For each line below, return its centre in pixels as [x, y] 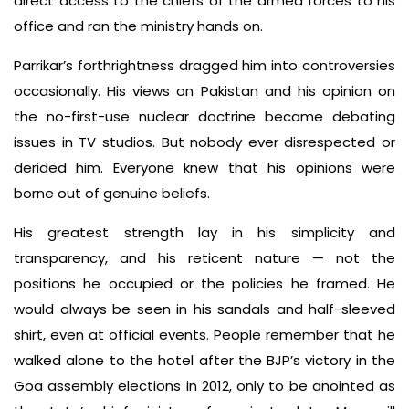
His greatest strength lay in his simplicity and [204, 233]
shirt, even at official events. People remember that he [204, 335]
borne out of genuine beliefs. [112, 194]
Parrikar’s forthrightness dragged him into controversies [204, 66]
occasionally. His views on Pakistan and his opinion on [204, 91]
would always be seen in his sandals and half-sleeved [204, 309]
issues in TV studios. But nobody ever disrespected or [204, 142]
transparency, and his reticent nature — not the [204, 258]
